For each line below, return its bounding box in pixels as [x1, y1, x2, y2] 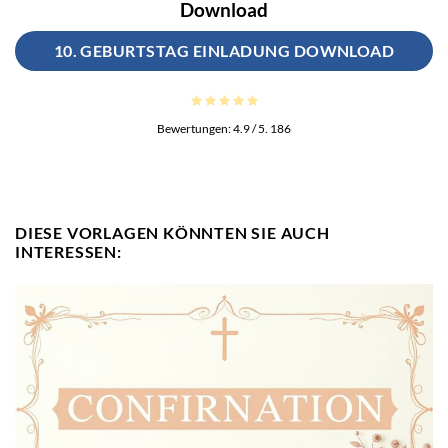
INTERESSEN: [15, 241, 122, 261]
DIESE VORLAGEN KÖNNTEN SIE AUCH [15, 222, 330, 242]
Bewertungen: [157, 120, 233, 136]
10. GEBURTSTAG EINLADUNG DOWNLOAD [53, 41, 395, 61]
